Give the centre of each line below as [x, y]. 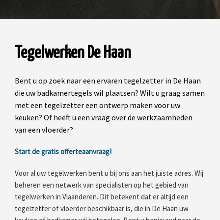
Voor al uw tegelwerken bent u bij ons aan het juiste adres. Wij [109, 173]
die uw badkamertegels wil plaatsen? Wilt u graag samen [110, 93]
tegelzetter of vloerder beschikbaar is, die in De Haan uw [102, 209]
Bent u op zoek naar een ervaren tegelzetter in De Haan [108, 81]
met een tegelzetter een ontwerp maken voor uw [97, 105]
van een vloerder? [44, 130]
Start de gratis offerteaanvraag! [63, 152]
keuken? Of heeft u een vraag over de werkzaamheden [104, 118]
